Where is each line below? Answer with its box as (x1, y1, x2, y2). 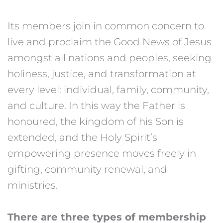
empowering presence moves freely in (7, 147, 196, 159)
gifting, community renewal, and (7, 163, 167, 175)
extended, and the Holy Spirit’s (7, 131, 157, 143)
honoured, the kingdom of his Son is (7, 115, 184, 127)
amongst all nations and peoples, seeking (7, 51, 212, 64)
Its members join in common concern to (7, 19, 204, 32)
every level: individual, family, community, (7, 83, 209, 96)
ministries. (7, 179, 60, 191)
